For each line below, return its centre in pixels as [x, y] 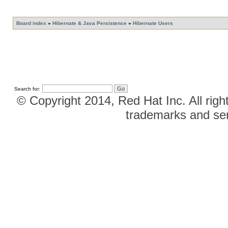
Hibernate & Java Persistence [90, 23]
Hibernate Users [153, 23]
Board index [31, 23]
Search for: [27, 89]
